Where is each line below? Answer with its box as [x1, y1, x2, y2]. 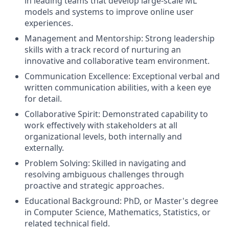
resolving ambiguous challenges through [25, 169, 184, 180]
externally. [25, 142, 64, 153]
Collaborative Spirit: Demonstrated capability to [25, 108, 208, 120]
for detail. [25, 93, 62, 104]
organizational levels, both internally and [25, 131, 182, 142]
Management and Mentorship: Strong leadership [25, 33, 215, 44]
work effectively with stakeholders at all [25, 120, 177, 131]
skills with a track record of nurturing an [25, 44, 181, 55]
